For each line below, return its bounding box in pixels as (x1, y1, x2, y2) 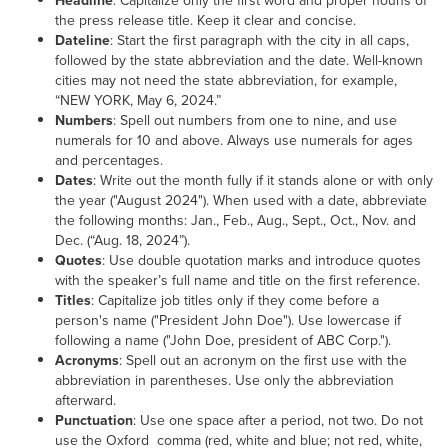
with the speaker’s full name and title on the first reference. (55, 269, 420, 291)
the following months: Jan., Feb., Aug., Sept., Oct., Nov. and (55, 209, 416, 231)
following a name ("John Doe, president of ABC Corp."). (55, 329, 391, 351)
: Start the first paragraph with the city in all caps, (110, 29, 409, 51)
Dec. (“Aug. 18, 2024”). (55, 229, 190, 251)
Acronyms (55, 349, 119, 371)
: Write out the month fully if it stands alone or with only (93, 169, 433, 191)
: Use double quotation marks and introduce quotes (102, 249, 421, 271)
